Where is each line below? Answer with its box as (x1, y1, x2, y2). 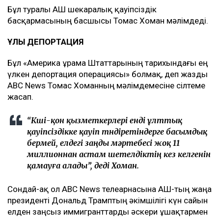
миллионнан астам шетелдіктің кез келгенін (27, 149, 211, 159)
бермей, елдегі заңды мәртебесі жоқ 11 (27, 137, 180, 148)
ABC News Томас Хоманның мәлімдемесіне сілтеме (7, 80, 205, 90)
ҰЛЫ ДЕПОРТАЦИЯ (7, 36, 83, 47)
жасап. (7, 91, 33, 102)
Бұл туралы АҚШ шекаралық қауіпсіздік (7, 4, 157, 14)
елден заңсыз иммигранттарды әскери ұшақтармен (7, 206, 208, 217)
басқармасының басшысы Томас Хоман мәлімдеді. (7, 15, 208, 26)
